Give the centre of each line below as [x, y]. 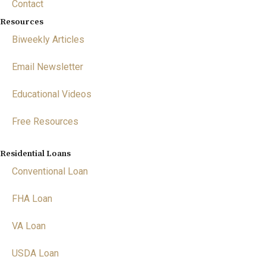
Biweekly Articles [48, 39]
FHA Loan [32, 199]
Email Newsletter [47, 67]
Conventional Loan [50, 171]
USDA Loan [35, 253]
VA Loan [29, 226]
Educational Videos [52, 94]
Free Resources [45, 121]
